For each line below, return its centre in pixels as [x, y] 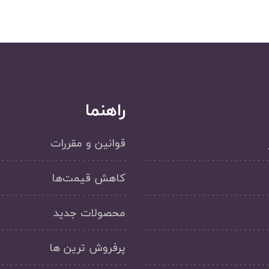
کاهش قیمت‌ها [89, 178]
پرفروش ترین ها [87, 248]
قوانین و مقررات [88, 143]
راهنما [105, 110]
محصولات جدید [89, 213]
